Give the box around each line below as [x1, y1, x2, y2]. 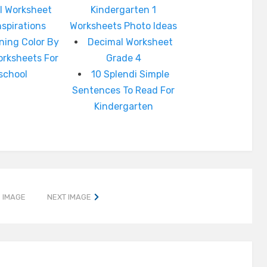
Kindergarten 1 [91, 4, 157, 15]
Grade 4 [105, 52, 141, 64]
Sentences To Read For [72, 85, 175, 96]
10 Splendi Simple [91, 69, 169, 80]
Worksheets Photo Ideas [70, 20, 178, 32]
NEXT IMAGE [47, 193, 92, 201]
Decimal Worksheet [87, 36, 173, 48]
